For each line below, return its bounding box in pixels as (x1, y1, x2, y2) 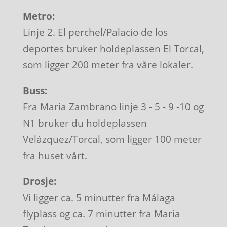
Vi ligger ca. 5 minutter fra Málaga (22, 191, 175, 205)
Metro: (22, 10, 55, 23)
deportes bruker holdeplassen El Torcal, (22, 42, 204, 56)
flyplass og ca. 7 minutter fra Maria (22, 207, 180, 221)
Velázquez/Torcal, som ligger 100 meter (22, 133, 202, 146)
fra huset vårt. (22, 149, 87, 163)
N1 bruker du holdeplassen (22, 117, 147, 130)
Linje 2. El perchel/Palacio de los (22, 26, 168, 40)
